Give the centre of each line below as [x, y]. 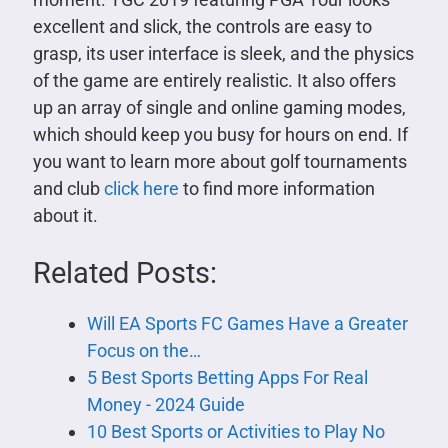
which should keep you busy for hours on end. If [220, 135]
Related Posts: [124, 273]
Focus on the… [143, 351]
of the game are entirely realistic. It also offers [214, 81]
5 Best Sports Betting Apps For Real [227, 378]
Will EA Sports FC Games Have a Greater [247, 324]
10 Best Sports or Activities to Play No [235, 432]
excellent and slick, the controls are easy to [202, 27]
